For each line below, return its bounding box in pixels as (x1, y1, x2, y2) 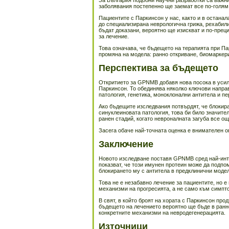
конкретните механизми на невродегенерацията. (99, 210, 225, 216)
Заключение (99, 139, 153, 149)
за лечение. (99, 33, 129, 39)
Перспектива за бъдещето (99, 63, 218, 73)
